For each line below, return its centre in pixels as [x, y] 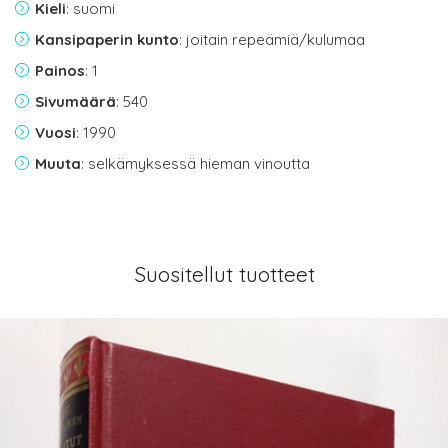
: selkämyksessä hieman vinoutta [195, 164]
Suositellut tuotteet [224, 274]
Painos [60, 71]
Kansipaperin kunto [107, 40]
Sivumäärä [75, 102]
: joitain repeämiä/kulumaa [272, 40]
